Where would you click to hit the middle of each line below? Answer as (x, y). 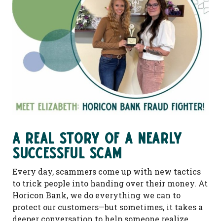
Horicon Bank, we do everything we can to (96, 195)
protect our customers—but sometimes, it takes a (108, 207)
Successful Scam (67, 153)
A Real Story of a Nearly (97, 138)
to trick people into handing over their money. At (110, 184)
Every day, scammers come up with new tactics (107, 172)
